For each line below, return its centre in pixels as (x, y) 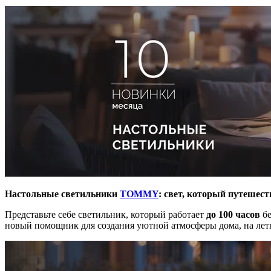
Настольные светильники (62, 194)
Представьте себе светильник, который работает (106, 214)
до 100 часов (233, 214)
